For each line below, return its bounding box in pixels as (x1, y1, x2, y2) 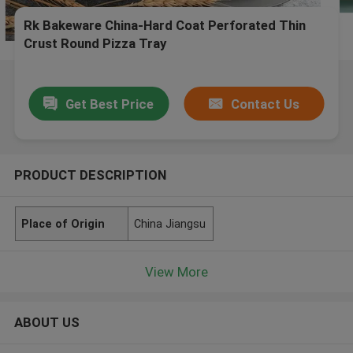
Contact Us (231, 95, 300, 112)
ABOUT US (13, 314, 80, 331)
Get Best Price (65, 95, 154, 112)
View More (145, 263, 208, 280)
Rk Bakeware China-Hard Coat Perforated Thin (24, 17, 307, 34)
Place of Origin (21, 217, 106, 230)
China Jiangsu (134, 217, 206, 230)
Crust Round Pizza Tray (24, 35, 167, 52)
